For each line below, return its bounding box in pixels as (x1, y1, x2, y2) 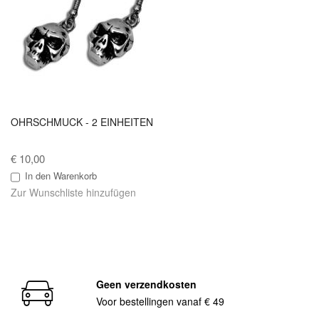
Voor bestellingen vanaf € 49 (101, 294, 224, 309)
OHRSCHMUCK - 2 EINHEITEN (11, 115, 153, 130)
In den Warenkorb (25, 169, 97, 183)
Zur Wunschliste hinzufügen (11, 185, 136, 200)
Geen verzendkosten (95, 277, 197, 292)
